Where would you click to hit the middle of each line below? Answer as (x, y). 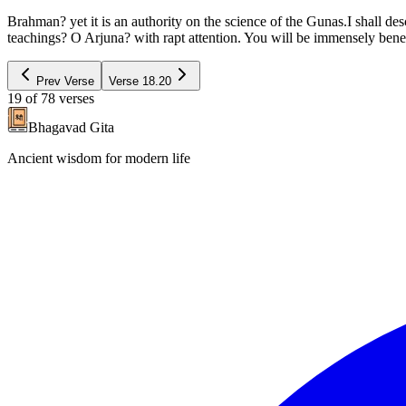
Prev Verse (65, 81)
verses (77, 98)
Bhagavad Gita (71, 127)
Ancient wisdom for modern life (99, 158)
